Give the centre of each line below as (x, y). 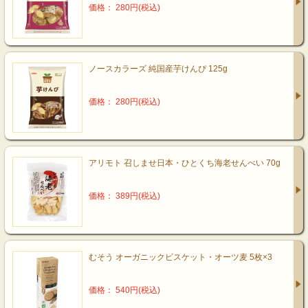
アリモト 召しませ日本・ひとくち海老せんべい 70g (185, 163)
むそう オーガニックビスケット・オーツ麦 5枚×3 (180, 257)
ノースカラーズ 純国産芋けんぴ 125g (158, 69)
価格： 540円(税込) (124, 290)
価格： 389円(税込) (124, 196)
